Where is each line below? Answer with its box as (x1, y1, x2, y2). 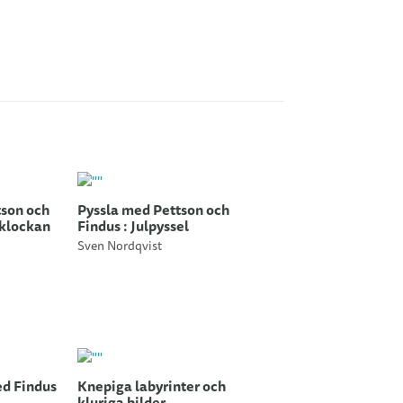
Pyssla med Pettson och (77, 200, 230, 221)
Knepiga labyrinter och (77, 376, 227, 398)
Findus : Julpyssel (77, 216, 189, 237)
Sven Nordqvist (77, 237, 162, 255)
